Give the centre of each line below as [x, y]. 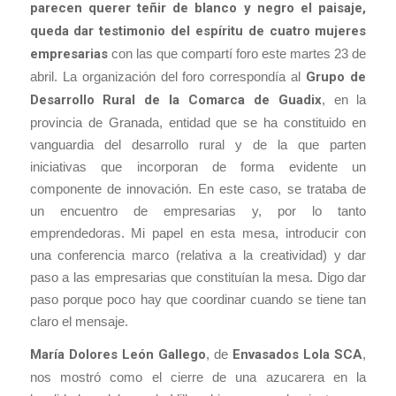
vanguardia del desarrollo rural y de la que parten [198, 144]
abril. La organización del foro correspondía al [168, 76]
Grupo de [336, 76]
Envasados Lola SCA [298, 355]
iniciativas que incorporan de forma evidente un [198, 166]
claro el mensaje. [79, 321]
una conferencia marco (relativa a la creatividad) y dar [198, 255]
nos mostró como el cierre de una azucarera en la [198, 377]
